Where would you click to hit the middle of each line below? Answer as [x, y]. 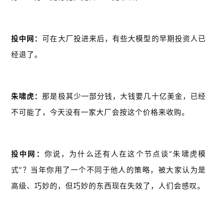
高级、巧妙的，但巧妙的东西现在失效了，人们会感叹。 [108, 186]
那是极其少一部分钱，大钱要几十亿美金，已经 [124, 96]
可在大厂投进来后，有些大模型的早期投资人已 [124, 39]
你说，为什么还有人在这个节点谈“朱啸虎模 [125, 154]
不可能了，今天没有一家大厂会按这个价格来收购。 [100, 112]
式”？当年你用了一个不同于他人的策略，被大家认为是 [108, 170]
